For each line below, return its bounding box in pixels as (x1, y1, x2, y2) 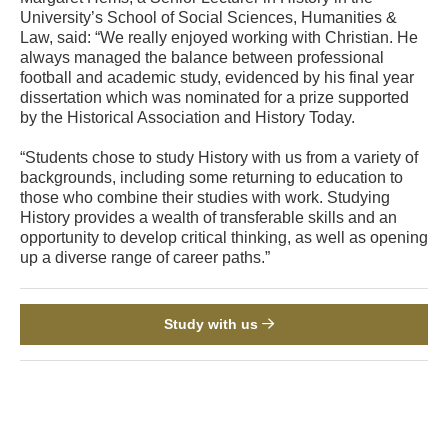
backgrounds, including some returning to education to (20, 168, 403, 186)
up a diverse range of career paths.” (20, 248, 270, 266)
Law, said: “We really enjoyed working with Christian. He (20, 28, 418, 46)
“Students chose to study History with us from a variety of (20, 148, 418, 166)
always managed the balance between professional (20, 48, 384, 66)
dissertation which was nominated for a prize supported (20, 88, 409, 106)
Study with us (164, 315, 262, 332)
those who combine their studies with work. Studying (20, 188, 390, 206)
